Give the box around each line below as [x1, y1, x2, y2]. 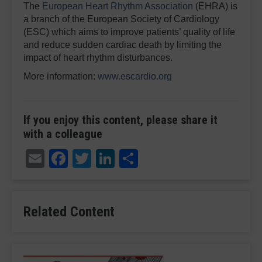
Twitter [91, 144, 149, 167]
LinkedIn [115, 144, 187, 167]
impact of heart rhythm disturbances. [23, 52, 173, 63]
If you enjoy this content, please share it [23, 112, 218, 127]
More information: [23, 71, 98, 81]
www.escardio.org [98, 71, 172, 81]
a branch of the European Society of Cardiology [23, 13, 219, 24]
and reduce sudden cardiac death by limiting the [23, 39, 222, 50]
